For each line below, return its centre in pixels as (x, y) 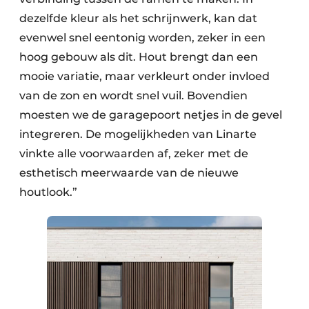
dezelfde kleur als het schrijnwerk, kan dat (138, 19)
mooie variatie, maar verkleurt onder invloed (144, 77)
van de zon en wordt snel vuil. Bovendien (133, 96)
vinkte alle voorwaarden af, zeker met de (134, 154)
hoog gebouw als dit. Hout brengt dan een (139, 57)
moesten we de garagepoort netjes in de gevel (151, 115)
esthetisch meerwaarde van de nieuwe (129, 173)
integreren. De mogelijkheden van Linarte (138, 134)
